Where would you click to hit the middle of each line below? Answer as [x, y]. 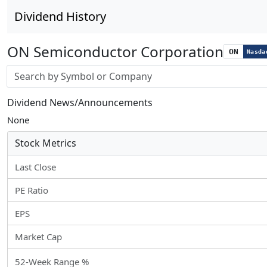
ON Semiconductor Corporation [115, 52]
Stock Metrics [46, 143]
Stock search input [44, 71]
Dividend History [60, 16]
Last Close [35, 167]
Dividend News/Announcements [80, 103]
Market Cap [38, 237]
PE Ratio [32, 190]
